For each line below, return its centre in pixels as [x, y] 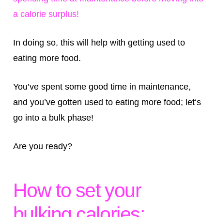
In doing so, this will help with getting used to [99, 42]
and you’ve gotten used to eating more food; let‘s [107, 102]
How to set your [77, 191]
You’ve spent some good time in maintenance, [102, 86]
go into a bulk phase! [53, 117]
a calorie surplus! [46, 14]
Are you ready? [42, 146]
